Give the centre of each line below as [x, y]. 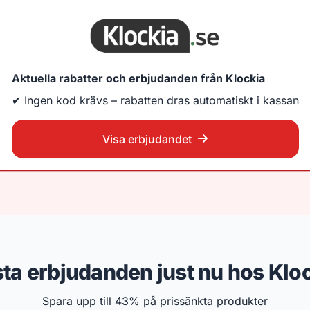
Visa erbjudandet [147, 139]
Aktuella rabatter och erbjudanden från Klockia [138, 79]
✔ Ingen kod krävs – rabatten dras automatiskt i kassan [155, 101]
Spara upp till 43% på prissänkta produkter [155, 301]
